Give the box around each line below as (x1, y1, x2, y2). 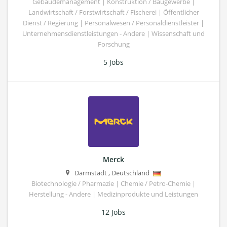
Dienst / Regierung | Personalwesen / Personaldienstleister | (23, 19, 204, 28)
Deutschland (111, 168, 149, 177)
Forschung (97, 40, 130, 49)
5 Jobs (103, 57, 124, 67)
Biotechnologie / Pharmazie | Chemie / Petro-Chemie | (31, 179, 196, 188)
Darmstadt (74, 168, 107, 177)
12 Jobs (101, 207, 126, 217)
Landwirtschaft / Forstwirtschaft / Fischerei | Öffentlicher (28, 8, 199, 17)
